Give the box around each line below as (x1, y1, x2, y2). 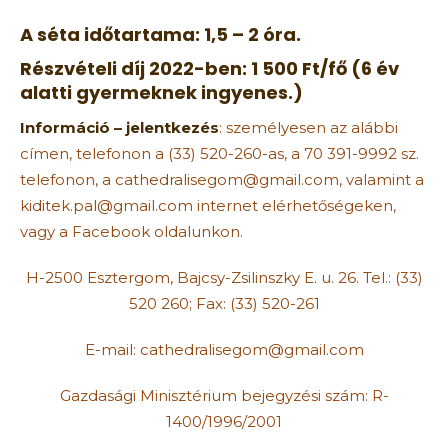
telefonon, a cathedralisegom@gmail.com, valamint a (20, 169, 424, 189)
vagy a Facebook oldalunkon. (20, 221, 243, 241)
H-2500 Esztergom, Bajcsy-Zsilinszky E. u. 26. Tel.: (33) (25, 267, 423, 287)
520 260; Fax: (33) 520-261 (128, 293, 320, 313)
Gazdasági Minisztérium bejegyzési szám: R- (59, 385, 389, 405)
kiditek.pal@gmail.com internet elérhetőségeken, (20, 195, 396, 215)
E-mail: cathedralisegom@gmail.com (84, 339, 364, 359)
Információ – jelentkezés (20, 117, 219, 137)
